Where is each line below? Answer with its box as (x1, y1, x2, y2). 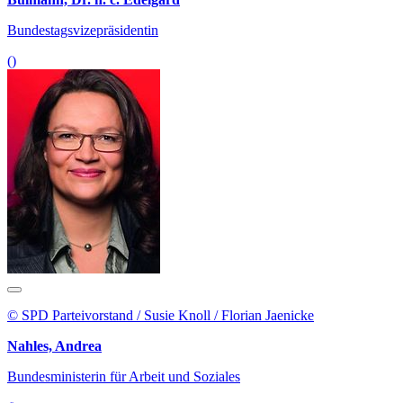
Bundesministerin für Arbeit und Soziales (7, 368, 240, 384)
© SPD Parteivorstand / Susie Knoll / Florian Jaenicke (7, 307, 314, 323)
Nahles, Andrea (7, 337, 102, 354)
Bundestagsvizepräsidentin (7, 22, 158, 38)
